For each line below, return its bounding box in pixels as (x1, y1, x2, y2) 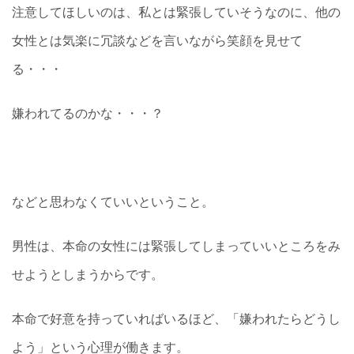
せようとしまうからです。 (12, 265, 164, 282)
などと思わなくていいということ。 (12, 193, 214, 209)
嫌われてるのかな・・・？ (12, 104, 164, 121)
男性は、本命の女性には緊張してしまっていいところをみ (12, 237, 341, 254)
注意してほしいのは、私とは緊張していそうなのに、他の (12, 3, 341, 20)
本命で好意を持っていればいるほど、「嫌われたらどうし (12, 310, 341, 326)
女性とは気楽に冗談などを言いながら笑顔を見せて (12, 32, 303, 48)
